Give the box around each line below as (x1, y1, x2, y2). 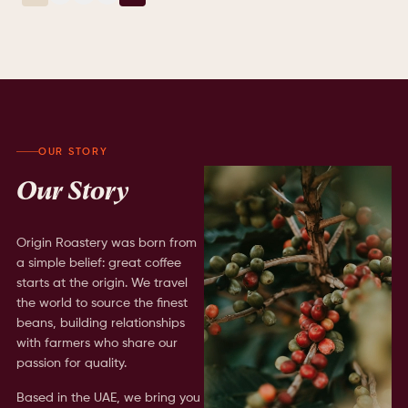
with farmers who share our (15, 336, 178, 350)
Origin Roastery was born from (15, 236, 197, 250)
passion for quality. (15, 356, 127, 370)
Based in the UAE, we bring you (15, 391, 200, 404)
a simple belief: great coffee (15, 256, 181, 270)
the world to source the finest (15, 296, 188, 310)
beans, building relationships (15, 316, 185, 330)
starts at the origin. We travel (15, 276, 188, 290)
